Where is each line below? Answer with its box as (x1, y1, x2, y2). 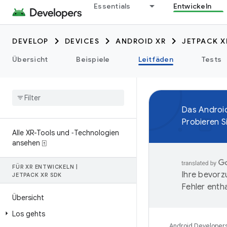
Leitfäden (138, 55, 173, 64)
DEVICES (64, 36, 99, 46)
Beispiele (76, 55, 110, 64)
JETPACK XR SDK (12, 171, 62, 178)
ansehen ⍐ (12, 138, 46, 147)
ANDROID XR (116, 36, 166, 46)
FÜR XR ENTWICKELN (12, 163, 77, 170)
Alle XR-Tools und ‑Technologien (12, 128, 119, 137)
